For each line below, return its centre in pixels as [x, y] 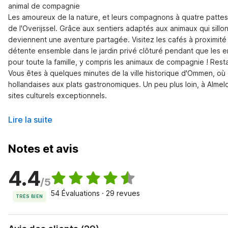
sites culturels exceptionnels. [58, 95]
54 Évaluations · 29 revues [95, 193]
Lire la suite [30, 120]
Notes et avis [43, 149]
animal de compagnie [44, 6]
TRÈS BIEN [29, 196]
